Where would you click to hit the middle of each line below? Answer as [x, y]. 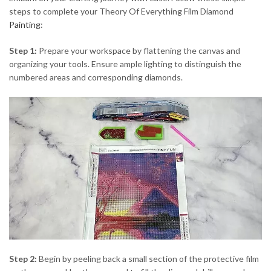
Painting [25, 25]
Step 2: [23, 259]
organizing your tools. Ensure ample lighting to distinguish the [125, 64]
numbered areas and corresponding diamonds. [96, 77]
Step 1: [23, 51]
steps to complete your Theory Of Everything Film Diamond [121, 11]
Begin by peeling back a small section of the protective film [148, 259]
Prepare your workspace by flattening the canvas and [139, 51]
